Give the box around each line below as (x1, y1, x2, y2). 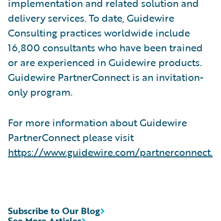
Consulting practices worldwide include (8, 25, 190, 40)
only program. (8, 84, 73, 99)
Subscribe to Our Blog (8, 204, 100, 217)
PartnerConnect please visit (8, 129, 134, 145)
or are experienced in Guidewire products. (8, 54, 202, 70)
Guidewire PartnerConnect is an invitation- (8, 69, 204, 84)
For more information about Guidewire (8, 114, 187, 130)
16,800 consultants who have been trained (8, 39, 203, 55)
